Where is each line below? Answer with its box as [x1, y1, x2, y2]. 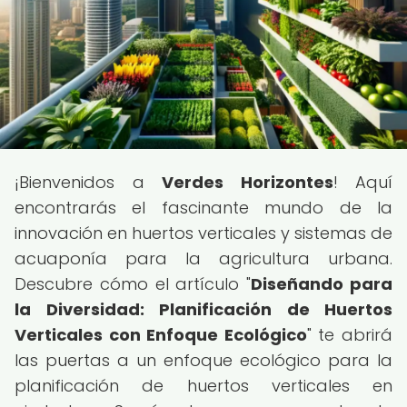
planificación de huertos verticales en [15, 374, 392, 397]
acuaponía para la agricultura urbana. [15, 247, 392, 270]
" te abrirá [306, 323, 393, 346]
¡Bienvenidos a [15, 171, 162, 194]
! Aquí [333, 171, 392, 194]
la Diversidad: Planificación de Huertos [15, 298, 392, 321]
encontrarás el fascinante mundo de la [15, 196, 392, 219]
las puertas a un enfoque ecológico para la [15, 349, 392, 372]
